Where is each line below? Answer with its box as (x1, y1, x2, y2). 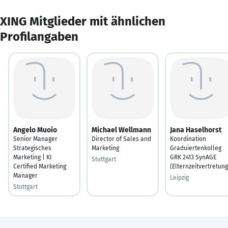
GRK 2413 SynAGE (170, 153, 216, 161)
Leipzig (170, 174, 189, 181)
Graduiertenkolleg (170, 144, 221, 152)
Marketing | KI (13, 153, 52, 161)
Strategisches (13, 144, 51, 152)
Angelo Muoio (13, 125, 57, 134)
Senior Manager (13, 135, 58, 142)
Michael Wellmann (92, 125, 151, 134)
